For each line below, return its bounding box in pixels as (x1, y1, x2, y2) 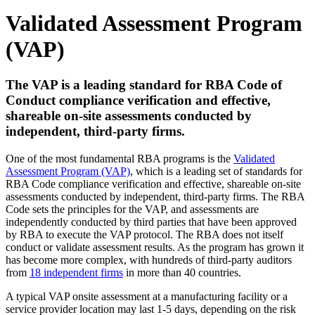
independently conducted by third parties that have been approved (6, 215, 297, 228)
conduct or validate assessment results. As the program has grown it (6, 240, 304, 253)
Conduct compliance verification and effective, (6, 93, 271, 108)
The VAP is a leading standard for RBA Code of (6, 77, 282, 93)
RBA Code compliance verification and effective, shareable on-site (6, 177, 301, 190)
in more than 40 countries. (123, 266, 241, 278)
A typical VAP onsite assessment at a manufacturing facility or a (6, 290, 288, 302)
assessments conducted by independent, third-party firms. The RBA (6, 190, 304, 202)
